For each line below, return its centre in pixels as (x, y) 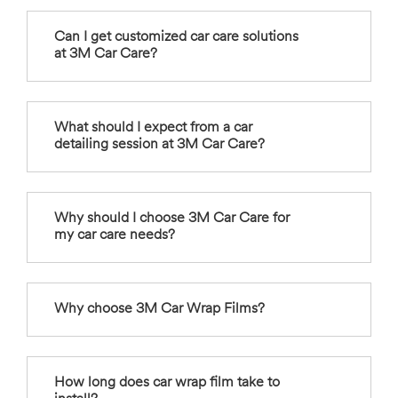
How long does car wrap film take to (167, 383)
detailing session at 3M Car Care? (159, 145)
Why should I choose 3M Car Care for (172, 219)
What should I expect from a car (153, 128)
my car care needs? (115, 236)
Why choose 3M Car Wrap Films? (159, 310)
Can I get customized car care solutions (176, 38)
